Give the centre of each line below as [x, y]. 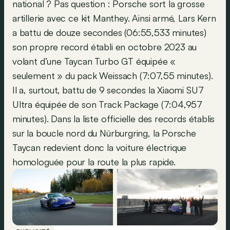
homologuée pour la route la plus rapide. [94, 162]
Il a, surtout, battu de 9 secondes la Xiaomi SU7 [108, 90]
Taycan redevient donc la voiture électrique [100, 147]
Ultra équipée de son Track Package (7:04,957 [108, 104]
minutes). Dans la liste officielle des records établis [114, 119]
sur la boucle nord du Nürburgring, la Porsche [104, 133]
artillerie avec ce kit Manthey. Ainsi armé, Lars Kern [114, 18]
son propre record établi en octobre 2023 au [105, 47]
